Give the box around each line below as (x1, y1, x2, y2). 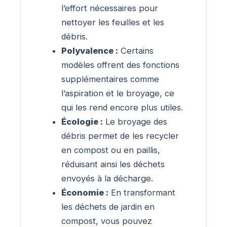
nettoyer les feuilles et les (61, 17, 164, 27)
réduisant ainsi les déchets (61, 159, 165, 169)
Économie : (61, 187, 108, 198)
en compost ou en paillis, (61, 144, 160, 155)
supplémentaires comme (61, 73, 159, 84)
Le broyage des (103, 116, 167, 127)
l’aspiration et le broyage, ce (61, 88, 174, 98)
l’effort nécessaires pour (61, 3, 158, 13)
